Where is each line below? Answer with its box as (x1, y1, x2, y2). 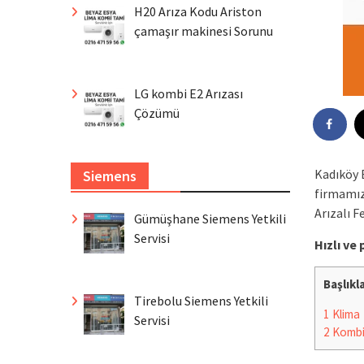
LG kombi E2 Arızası (134, 84, 243, 102)
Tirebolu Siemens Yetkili (134, 292, 268, 309)
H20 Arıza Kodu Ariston (134, 3, 262, 20)
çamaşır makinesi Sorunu (134, 23, 273, 40)
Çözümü (134, 104, 180, 121)
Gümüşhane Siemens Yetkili (134, 210, 286, 227)
